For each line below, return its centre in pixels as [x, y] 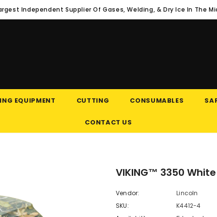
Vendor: [128, 193]
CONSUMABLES [157, 101]
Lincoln [187, 193]
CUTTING [93, 101]
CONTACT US [108, 122]
